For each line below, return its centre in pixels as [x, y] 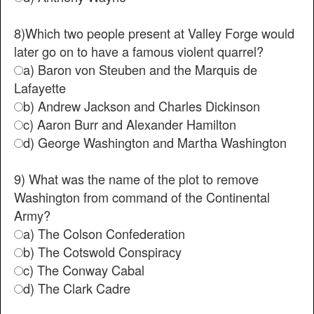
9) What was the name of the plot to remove [136, 178]
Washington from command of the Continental [142, 197]
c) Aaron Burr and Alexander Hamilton [130, 124]
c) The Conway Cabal [84, 269]
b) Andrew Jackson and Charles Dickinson [142, 105]
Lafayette [40, 87]
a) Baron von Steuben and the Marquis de [140, 69]
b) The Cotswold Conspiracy [102, 251]
